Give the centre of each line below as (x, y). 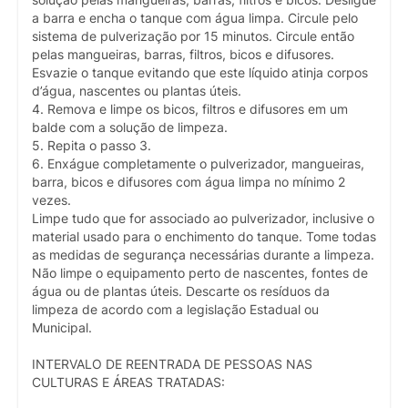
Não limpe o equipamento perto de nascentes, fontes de (200, 273)
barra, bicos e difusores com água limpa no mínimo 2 (189, 182)
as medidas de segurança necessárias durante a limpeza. (203, 255)
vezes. (51, 200)
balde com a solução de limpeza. (130, 127)
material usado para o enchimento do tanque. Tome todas (204, 236)
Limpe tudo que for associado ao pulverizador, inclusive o (203, 218)
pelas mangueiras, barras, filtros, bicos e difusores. (183, 54)
